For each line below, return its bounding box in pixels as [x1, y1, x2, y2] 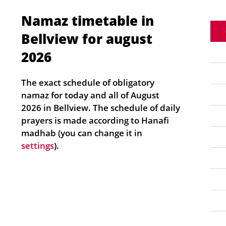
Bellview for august [21, 30, 152, 48]
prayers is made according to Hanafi [21, 115, 169, 126]
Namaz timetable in [21, 12, 154, 30]
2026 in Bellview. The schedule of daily [21, 102, 180, 114]
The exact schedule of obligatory [21, 77, 154, 88]
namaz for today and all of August [21, 89, 159, 101]
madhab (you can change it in [21, 127, 142, 139]
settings [21, 140, 54, 151]
